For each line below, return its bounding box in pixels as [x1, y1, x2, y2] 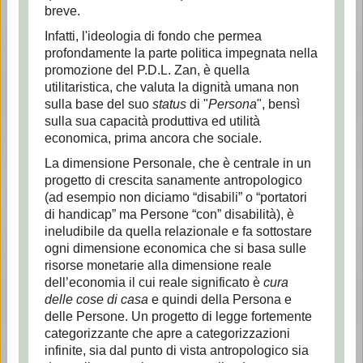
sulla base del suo [44, 97, 152, 111]
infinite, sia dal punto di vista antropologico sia [44, 344, 309, 357]
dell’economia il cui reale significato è [44, 275, 263, 289]
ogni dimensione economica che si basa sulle [44, 241, 306, 255]
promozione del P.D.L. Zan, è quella [44, 63, 250, 77]
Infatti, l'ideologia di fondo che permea [44, 29, 262, 43]
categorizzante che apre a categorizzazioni [44, 327, 290, 340]
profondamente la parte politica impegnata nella [44, 46, 318, 60]
